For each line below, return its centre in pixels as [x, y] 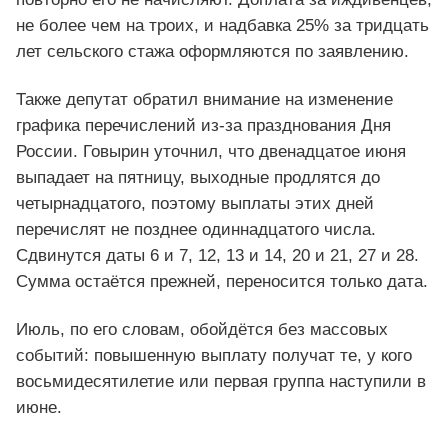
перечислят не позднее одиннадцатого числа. [196, 230]
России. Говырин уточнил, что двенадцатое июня [211, 152]
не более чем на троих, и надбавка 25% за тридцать [222, 26]
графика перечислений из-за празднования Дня [203, 126]
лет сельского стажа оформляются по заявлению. [212, 52]
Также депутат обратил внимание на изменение [204, 100]
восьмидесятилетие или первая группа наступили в [221, 382]
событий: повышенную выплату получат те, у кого [214, 356]
